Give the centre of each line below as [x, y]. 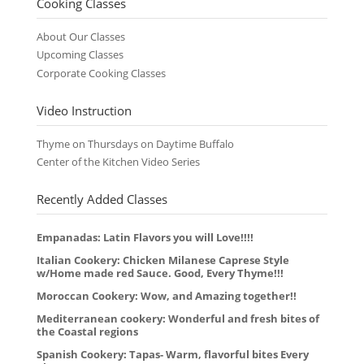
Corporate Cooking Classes [101, 73]
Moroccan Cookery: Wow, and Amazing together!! [166, 297]
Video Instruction [84, 110]
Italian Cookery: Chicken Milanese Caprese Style [162, 261]
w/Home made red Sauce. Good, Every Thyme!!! [160, 274]
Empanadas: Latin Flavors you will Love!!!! [145, 238]
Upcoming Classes [80, 55]
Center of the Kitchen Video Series [118, 162]
